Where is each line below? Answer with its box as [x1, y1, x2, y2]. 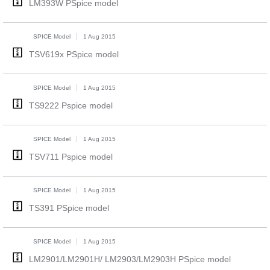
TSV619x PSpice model [28, 49, 119, 59]
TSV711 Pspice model [28, 152, 113, 162]
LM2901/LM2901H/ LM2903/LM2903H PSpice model [28, 254, 231, 264]
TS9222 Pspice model [28, 101, 113, 110]
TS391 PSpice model [28, 203, 109, 213]
